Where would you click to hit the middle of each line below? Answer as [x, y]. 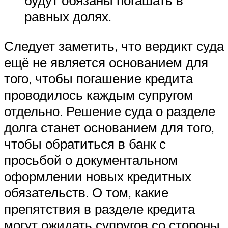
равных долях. [68, 17]
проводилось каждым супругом [98, 94]
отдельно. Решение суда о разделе [110, 111]
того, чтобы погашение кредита [98, 78]
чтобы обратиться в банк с [85, 143]
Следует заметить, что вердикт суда [114, 46]
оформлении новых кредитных [98, 176]
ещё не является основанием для [106, 62]
